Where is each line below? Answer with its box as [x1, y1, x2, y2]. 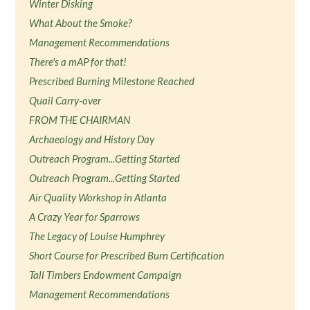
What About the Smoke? [29, 17, 133, 29]
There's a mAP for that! [29, 55, 127, 68]
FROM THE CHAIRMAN [29, 113, 131, 126]
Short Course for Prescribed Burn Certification [29, 249, 225, 262]
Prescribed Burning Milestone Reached [29, 75, 195, 87]
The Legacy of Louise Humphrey [29, 230, 165, 242]
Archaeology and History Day [29, 133, 155, 145]
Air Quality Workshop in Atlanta [29, 191, 167, 203]
